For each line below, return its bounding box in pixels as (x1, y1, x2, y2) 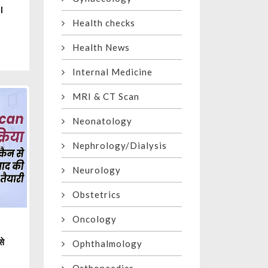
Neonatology (65, 115, 132, 127)
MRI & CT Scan (65, 91, 139, 102)
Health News (65, 42, 130, 53)
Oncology (65, 214, 117, 225)
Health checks (65, 17, 135, 29)
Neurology (65, 165, 121, 176)
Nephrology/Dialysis (65, 140, 167, 151)
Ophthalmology (65, 238, 142, 249)
